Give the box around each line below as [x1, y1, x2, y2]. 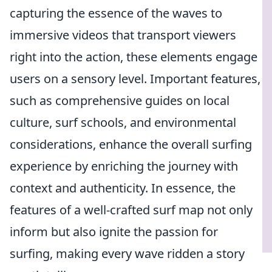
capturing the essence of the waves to [10, 5, 222, 21]
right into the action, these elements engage [10, 49, 257, 65]
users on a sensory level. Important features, [10, 70, 260, 87]
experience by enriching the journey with [10, 158, 238, 174]
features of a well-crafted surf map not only [10, 202, 253, 218]
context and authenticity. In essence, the [10, 180, 236, 196]
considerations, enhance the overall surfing [10, 136, 252, 152]
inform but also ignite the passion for [10, 223, 218, 240]
